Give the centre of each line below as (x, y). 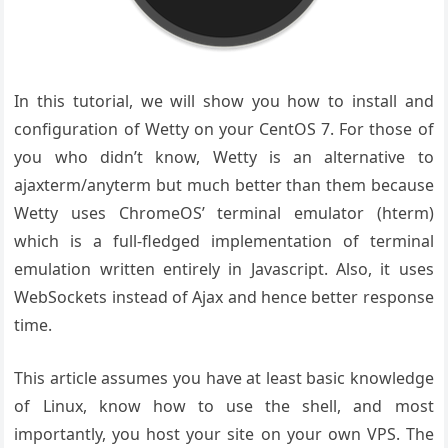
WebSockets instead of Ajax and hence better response (224, 297)
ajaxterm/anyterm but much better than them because (224, 185)
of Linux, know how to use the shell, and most (224, 406)
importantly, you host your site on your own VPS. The (224, 434)
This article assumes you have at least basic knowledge (224, 378)
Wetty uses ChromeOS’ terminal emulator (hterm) (224, 213)
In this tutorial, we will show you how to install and (224, 101)
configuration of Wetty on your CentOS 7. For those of (224, 129)
